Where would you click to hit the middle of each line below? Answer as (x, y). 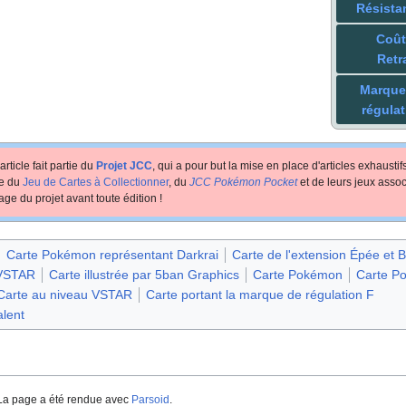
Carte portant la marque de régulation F (260, 294)
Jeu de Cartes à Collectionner (95, 182)
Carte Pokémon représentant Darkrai (112, 254)
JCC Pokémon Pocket (243, 182)
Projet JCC (124, 165)
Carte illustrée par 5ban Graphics (144, 274)
